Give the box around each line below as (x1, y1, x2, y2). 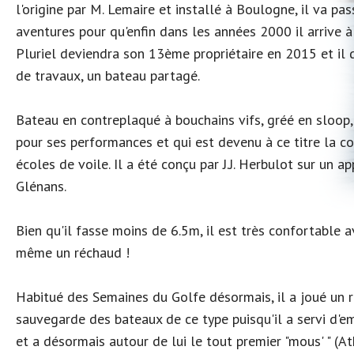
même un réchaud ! (16, 243, 130, 262)
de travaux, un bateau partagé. (16, 66, 200, 85)
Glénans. (16, 177, 66, 195)
